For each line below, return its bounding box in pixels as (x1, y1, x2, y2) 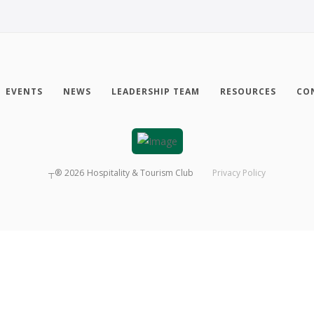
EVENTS (5, 85, 43, 97)
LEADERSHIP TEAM (111, 85, 200, 97)
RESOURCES (219, 85, 276, 97)
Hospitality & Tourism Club (87, 166, 194, 179)
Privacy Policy (212, 166, 266, 179)
